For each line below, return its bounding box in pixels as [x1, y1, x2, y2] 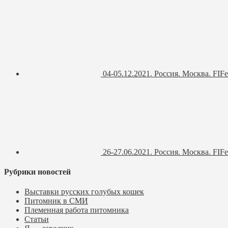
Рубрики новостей [4, 167, 71, 177]
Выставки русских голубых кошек [24, 187, 144, 196]
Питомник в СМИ [24, 196, 88, 206]
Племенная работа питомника [24, 206, 129, 215]
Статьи [24, 215, 49, 224]
